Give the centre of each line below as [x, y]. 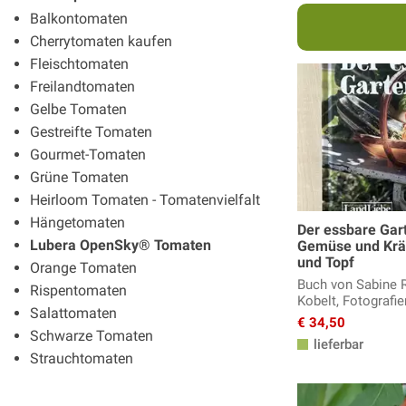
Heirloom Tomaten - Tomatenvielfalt [145, 199]
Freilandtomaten [82, 86]
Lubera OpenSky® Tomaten [121, 245]
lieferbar [337, 345]
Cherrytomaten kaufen [101, 41]
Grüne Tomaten [79, 177]
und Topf [326, 263]
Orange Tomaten [83, 267]
